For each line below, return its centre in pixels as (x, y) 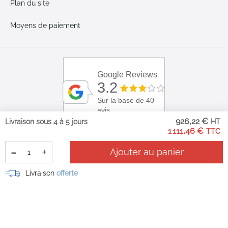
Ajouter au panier (147, 152)
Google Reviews (127, 75)
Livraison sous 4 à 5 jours (46, 122)
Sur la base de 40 (126, 101)
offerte (67, 173)
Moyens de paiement (45, 25)
